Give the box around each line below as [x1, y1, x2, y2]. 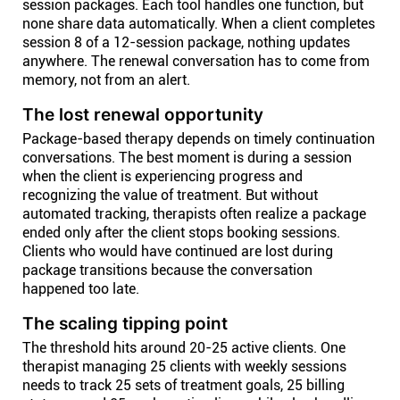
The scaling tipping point [22, 313, 228, 333]
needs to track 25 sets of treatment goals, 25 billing [22, 377, 345, 394]
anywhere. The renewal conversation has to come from [22, 53, 370, 70]
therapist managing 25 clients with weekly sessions [22, 358, 346, 375]
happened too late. [22, 280, 139, 297]
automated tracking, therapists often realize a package [22, 205, 366, 222]
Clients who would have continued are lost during [22, 243, 333, 260]
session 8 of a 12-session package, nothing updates [22, 34, 350, 51]
